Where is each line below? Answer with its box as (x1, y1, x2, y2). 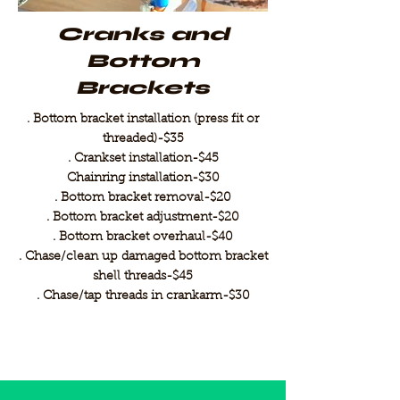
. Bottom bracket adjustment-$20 (46, 212, 239, 224)
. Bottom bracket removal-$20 (54, 192, 231, 204)
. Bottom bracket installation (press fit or (27, 113, 259, 126)
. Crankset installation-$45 (67, 153, 219, 165)
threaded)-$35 (102, 133, 184, 146)
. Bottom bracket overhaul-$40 (53, 231, 233, 244)
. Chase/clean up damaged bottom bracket (18, 251, 268, 263)
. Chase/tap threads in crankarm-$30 (36, 290, 250, 303)
